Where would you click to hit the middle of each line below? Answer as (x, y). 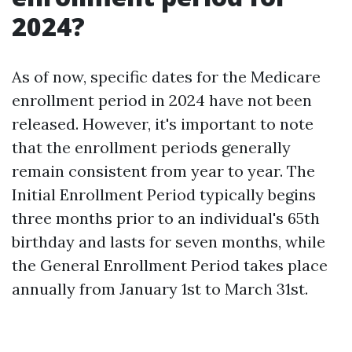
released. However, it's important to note (163, 124)
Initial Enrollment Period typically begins (164, 194)
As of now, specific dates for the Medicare (166, 77)
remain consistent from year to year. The (163, 171)
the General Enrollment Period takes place (170, 265)
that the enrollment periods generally (151, 147)
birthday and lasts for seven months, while (169, 242)
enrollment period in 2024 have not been (162, 100)
